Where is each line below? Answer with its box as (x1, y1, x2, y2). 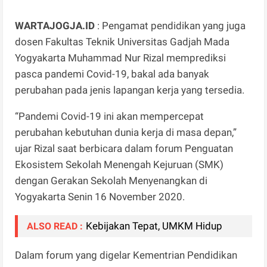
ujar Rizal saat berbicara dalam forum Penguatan (15, 142, 234, 155)
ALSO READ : (27, 221, 83, 232)
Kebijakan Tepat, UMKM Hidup (86, 220, 223, 232)
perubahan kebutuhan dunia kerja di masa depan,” (15, 126, 237, 139)
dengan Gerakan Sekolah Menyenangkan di (15, 175, 208, 187)
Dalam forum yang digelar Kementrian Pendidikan (15, 249, 238, 262)
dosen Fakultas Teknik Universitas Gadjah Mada (15, 36, 230, 48)
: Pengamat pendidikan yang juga (95, 20, 246, 32)
